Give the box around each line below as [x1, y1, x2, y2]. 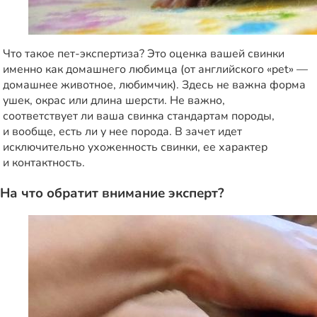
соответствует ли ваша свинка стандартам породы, [3, 108, 275, 124]
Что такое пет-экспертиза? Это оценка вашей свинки [3, 45, 284, 62]
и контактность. [3, 154, 85, 171]
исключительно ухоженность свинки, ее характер [3, 139, 267, 155]
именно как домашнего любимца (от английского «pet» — [3, 61, 308, 77]
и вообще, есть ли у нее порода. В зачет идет [3, 123, 242, 139]
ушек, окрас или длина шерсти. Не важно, [3, 92, 225, 108]
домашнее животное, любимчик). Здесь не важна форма [3, 76, 306, 93]
